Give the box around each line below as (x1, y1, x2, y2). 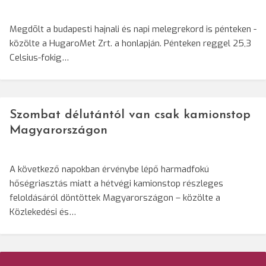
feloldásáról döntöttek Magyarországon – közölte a (9, 192, 220, 204)
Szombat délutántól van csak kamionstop (9, 109, 251, 122)
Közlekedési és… (9, 206, 76, 218)
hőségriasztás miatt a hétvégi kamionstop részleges (9, 178, 223, 190)
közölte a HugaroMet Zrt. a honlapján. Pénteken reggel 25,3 (9, 37, 251, 50)
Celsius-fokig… (9, 52, 69, 64)
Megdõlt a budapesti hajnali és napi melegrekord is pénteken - (9, 23, 256, 36)
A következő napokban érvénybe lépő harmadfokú (9, 163, 209, 176)
